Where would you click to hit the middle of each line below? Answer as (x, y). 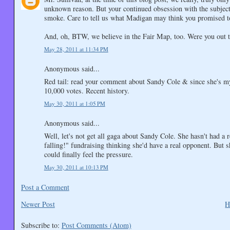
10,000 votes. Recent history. (87, 90)
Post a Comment (45, 187)
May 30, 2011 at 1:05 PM (74, 103)
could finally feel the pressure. (88, 154)
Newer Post (38, 204)
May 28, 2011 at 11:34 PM (76, 49)
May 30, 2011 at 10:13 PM (76, 167)
